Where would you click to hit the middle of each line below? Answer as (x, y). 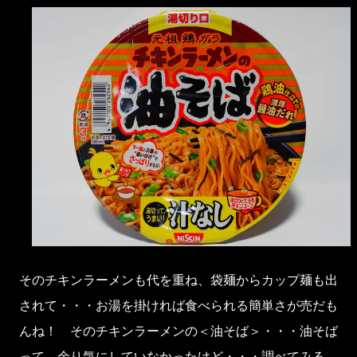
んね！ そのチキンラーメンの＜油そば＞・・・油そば (178, 331)
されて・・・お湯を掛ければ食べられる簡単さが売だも (178, 305)
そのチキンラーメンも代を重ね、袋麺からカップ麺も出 (178, 280)
